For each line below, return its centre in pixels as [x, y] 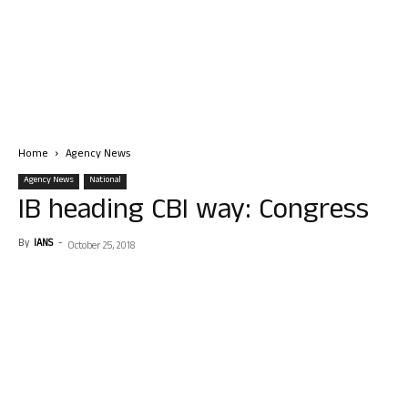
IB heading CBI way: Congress [194, 213]
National [105, 181]
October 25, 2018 [102, 247]
